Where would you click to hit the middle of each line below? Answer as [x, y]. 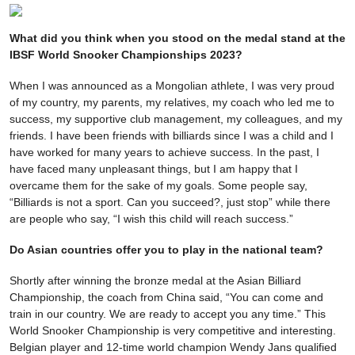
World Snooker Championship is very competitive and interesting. [173, 331]
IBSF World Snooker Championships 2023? [126, 55]
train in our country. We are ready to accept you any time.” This [168, 314]
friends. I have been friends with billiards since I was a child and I [172, 136]
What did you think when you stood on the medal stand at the [177, 38]
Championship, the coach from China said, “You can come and [166, 298]
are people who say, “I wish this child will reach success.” [151, 219]
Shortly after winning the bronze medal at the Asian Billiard [155, 281]
